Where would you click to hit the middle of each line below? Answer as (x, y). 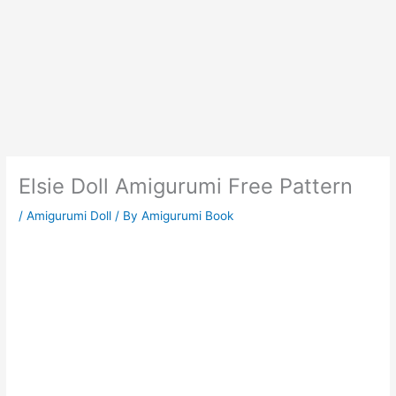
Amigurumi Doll (69, 216)
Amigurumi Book (188, 216)
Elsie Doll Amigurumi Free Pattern (186, 187)
